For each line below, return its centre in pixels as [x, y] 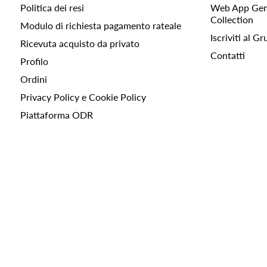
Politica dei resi [52, 8]
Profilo [34, 61]
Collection [232, 20]
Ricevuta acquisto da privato [80, 44]
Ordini [33, 79]
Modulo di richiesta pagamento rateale [100, 26]
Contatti [227, 55]
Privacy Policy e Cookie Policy [83, 97]
